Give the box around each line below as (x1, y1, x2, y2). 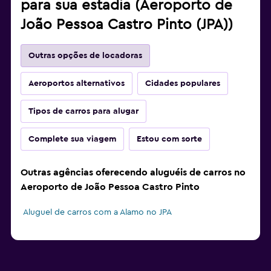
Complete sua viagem (28, 135, 116, 144)
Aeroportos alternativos (28, 79, 125, 88)
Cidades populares (145, 79, 220, 88)
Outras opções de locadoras (28, 51, 142, 60)
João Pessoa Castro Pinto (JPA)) (21, 18, 233, 33)
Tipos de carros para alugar (28, 107, 139, 116)
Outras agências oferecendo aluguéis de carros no (21, 168, 246, 178)
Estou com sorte (137, 135, 202, 144)
